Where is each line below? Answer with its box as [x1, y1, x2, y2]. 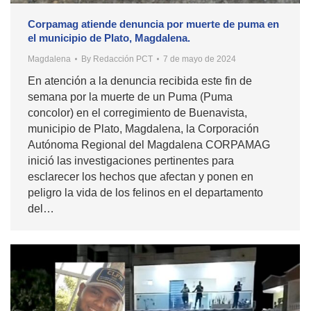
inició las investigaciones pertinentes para [28, 155, 234, 167]
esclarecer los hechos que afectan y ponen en [28, 171, 253, 183]
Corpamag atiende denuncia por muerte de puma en [28, 18, 279, 31]
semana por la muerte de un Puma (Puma [28, 91, 233, 103]
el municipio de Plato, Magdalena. [28, 32, 190, 44]
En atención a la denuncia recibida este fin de [28, 75, 252, 87]
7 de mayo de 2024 [163, 54, 236, 65]
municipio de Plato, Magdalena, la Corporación [28, 123, 259, 135]
